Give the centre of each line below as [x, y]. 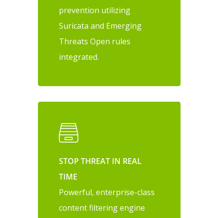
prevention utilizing [95, 10]
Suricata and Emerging [100, 26]
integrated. [79, 57]
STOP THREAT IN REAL [100, 161]
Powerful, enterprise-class [107, 192]
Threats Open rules [95, 42]
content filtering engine [102, 208]
